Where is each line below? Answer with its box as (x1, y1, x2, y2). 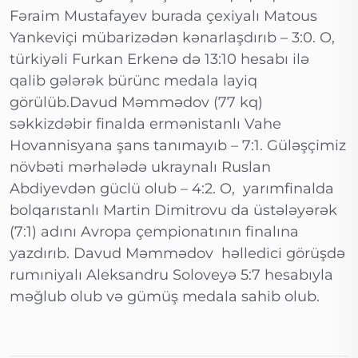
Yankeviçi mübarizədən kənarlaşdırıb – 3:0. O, (10, 29, 335, 47)
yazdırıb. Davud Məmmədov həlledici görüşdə (10, 245, 345, 263)
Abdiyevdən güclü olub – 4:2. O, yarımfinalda (10, 180, 334, 198)
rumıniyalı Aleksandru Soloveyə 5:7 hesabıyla (10, 266, 333, 284)
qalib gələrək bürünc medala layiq (10, 72, 257, 90)
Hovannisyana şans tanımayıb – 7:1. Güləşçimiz (10, 137, 346, 155)
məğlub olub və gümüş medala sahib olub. (10, 288, 320, 306)
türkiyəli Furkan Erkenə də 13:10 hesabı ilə (10, 50, 309, 69)
